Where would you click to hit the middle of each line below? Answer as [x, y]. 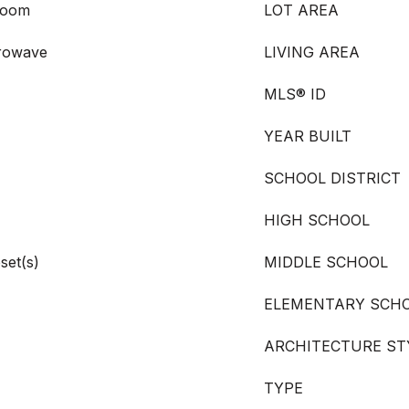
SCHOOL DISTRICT [332, 178]
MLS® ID [295, 94]
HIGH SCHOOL [317, 220]
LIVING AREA [312, 52]
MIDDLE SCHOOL [326, 262]
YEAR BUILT [308, 136]
